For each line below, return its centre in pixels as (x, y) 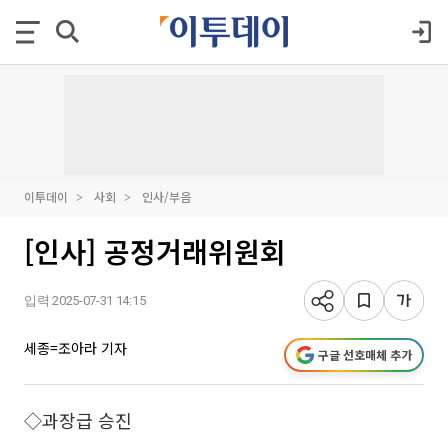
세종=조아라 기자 (75, 348)
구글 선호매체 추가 (365, 354)
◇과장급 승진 (78, 420)
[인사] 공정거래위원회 (155, 251)
